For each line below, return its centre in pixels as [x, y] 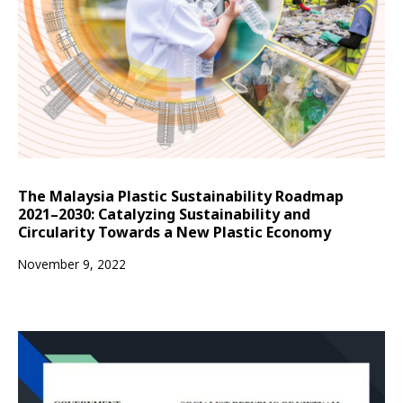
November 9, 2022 [72, 264]
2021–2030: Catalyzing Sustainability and [164, 214]
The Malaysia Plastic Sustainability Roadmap [181, 196]
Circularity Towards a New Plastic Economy [175, 232]
